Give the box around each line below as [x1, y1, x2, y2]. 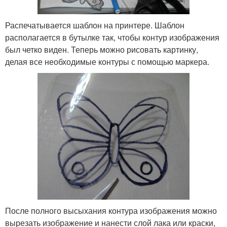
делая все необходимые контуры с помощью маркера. [5, 55, 209, 67]
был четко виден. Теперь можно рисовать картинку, [5, 43, 198, 55]
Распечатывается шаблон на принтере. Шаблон [5, 19, 184, 31]
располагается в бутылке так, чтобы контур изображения [5, 31, 219, 43]
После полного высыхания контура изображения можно [5, 205, 217, 217]
